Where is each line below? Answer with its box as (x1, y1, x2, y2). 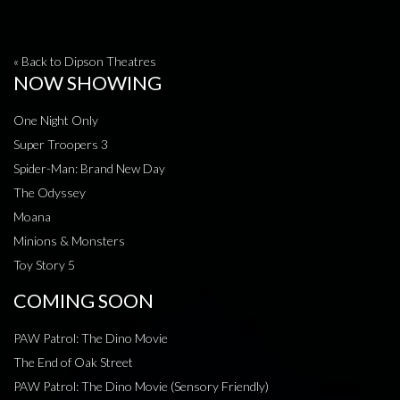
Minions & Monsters (13, 233, 125, 249)
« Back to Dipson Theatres (13, 54, 156, 70)
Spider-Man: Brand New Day (13, 161, 165, 177)
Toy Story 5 (13, 257, 75, 273)
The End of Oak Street (13, 354, 133, 371)
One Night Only (13, 112, 98, 129)
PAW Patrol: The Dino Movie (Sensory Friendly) (13, 379, 269, 395)
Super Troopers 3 (13, 137, 108, 153)
